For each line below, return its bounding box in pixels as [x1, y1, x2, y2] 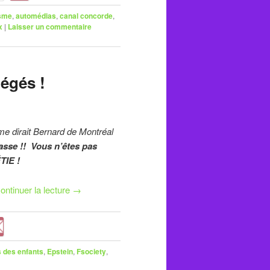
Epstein [47, 245, 73, 257]
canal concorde [60, 10, 113, 21]
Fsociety [77, 245, 106, 257]
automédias [16, 10, 56, 21]
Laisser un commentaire [8, 20, 92, 32]
